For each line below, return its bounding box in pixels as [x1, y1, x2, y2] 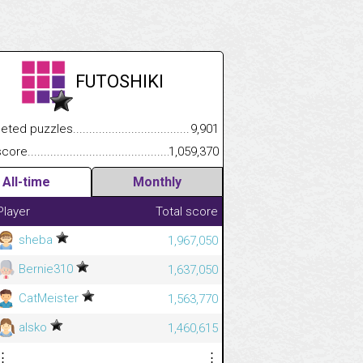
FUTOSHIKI [75, 70, 164, 92]
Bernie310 [15, 261, 76, 276]
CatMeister [15, 290, 82, 305]
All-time [2, 173, 50, 190]
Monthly [133, 173, 181, 190]
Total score [156, 203, 218, 219]
